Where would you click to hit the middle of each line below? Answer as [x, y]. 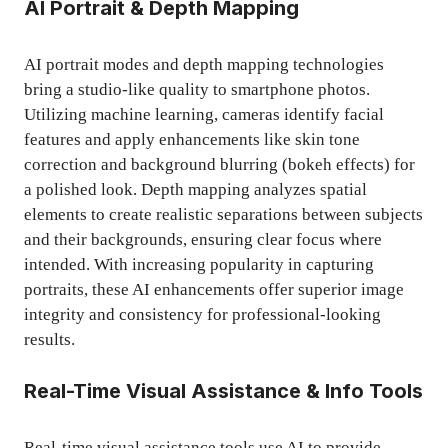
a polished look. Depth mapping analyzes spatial [195, 189]
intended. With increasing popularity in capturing [199, 264]
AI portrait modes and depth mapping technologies [204, 64]
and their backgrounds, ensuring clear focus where [203, 239]
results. [49, 339]
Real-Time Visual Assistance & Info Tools [223, 391]
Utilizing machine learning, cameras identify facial [204, 114]
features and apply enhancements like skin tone [192, 139]
